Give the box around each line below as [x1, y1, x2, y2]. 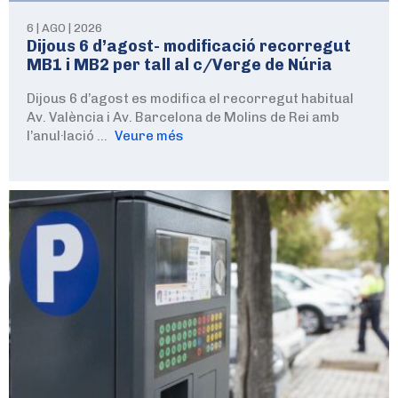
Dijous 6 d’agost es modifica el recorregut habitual [27, 91, 354, 107]
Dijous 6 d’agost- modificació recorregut [27, 36, 351, 57]
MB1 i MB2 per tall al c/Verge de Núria [27, 55, 332, 76]
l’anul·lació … [27, 128, 110, 145]
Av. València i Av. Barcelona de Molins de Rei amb [27, 109, 339, 126]
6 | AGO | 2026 [27, 21, 102, 36]
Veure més [115, 128, 184, 145]
